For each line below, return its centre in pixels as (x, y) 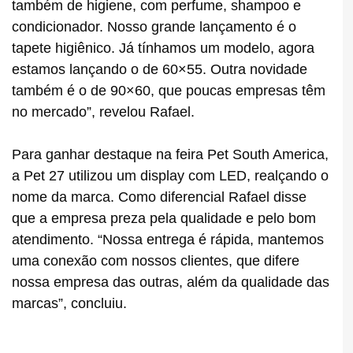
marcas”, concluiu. (69, 304)
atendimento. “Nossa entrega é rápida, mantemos (168, 240)
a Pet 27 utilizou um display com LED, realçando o (170, 176)
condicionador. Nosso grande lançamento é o (154, 27)
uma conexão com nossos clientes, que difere (156, 261)
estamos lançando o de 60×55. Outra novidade (160, 70)
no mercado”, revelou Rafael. (103, 112)
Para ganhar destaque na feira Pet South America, (170, 155)
